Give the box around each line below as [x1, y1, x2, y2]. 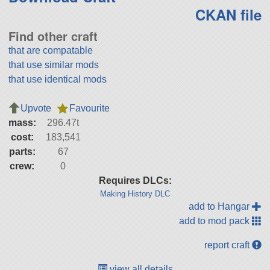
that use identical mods [8, 74, 107, 84]
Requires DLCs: [98, 175, 172, 186]
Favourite [69, 102, 110, 113]
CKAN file [195, 4, 262, 25]
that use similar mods [8, 59, 99, 70]
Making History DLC [100, 189, 170, 198]
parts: [8, 146, 36, 157]
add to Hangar [189, 201, 253, 212]
